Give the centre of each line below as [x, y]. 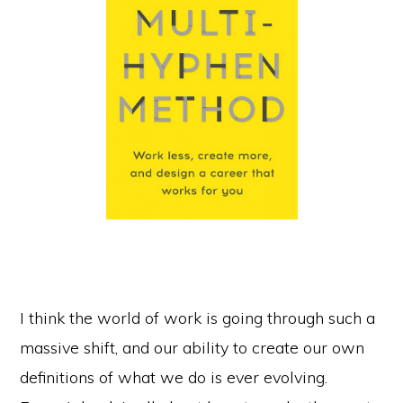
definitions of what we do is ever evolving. [174, 378]
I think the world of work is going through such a [198, 318]
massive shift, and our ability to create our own [193, 348]
